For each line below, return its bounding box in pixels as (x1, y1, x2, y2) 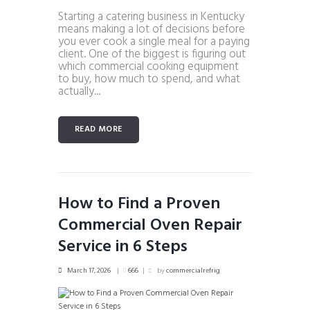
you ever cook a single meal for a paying (58, 33, 250, 52)
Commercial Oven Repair (58, 212, 242, 239)
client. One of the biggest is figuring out (58, 45, 246, 64)
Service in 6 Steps (58, 233, 188, 260)
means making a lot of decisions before (58, 20, 245, 39)
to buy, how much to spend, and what (58, 70, 240, 89)
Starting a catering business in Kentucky (58, 8, 244, 27)
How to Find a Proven (58, 190, 220, 217)
